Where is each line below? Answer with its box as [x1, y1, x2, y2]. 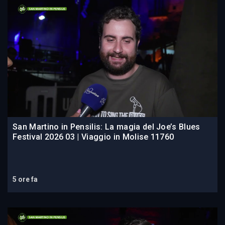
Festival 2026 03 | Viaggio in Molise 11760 [13, 132, 174, 142]
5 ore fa [13, 175, 38, 184]
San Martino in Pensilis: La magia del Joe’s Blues [13, 122, 200, 132]
